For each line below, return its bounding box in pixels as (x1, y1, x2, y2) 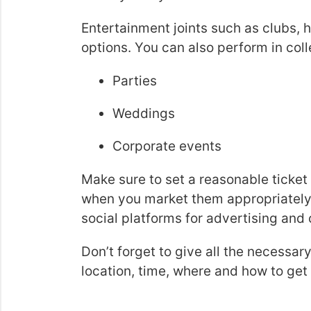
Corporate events (112, 138, 221, 154)
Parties (112, 73, 157, 89)
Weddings (112, 106, 175, 121)
